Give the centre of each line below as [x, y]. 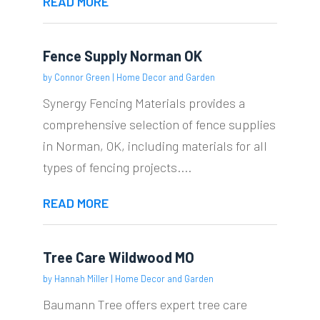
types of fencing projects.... [117, 167]
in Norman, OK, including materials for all [155, 145]
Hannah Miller [81, 278]
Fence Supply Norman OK [122, 55]
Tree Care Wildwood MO [118, 257]
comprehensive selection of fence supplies [159, 124]
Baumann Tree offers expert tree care [145, 304]
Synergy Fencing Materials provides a [144, 102]
